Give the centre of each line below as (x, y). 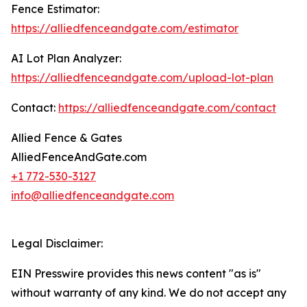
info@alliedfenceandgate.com (93, 196)
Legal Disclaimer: (57, 244)
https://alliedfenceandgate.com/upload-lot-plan (142, 78)
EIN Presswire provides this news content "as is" (136, 274)
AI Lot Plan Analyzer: (66, 59)
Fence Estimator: (55, 9)
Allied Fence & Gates (66, 138)
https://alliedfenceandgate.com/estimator (125, 28)
